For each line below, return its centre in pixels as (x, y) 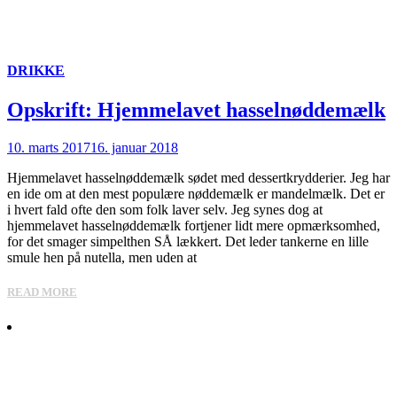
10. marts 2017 (49, 147)
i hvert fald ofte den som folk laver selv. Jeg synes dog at (165, 209)
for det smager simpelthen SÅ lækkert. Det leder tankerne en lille (188, 241)
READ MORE (42, 292)
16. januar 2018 (134, 147)
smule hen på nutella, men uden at (102, 257)
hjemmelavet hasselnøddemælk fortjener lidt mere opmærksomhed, (194, 225)
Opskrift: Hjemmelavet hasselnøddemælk (196, 109)
